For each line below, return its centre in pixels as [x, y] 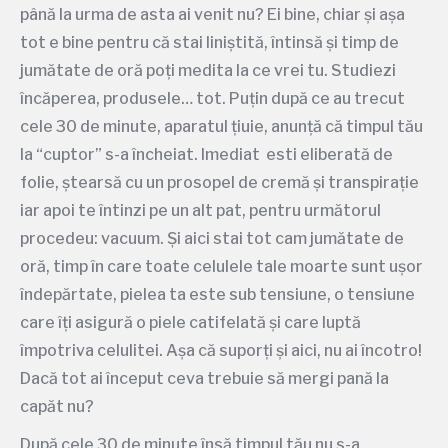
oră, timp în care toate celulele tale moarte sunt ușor [221, 266]
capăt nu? [57, 406]
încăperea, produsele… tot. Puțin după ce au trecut [212, 98]
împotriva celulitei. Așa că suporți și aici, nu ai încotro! [221, 350]
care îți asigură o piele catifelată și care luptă [190, 322]
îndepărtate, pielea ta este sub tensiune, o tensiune [217, 294]
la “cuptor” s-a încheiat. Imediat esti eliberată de [206, 154]
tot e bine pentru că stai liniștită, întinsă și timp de [209, 42]
